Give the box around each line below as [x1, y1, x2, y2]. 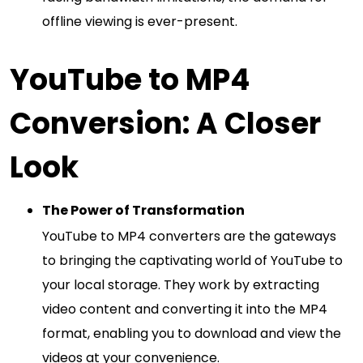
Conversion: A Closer [10, 102, 321, 144]
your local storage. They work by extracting [42, 275, 319, 294]
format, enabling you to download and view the [42, 323, 341, 343]
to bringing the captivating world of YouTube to [42, 250, 343, 270]
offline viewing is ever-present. [42, 11, 237, 31]
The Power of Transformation [42, 200, 245, 220]
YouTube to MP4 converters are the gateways [42, 226, 336, 246]
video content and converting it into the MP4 [42, 299, 327, 318]
